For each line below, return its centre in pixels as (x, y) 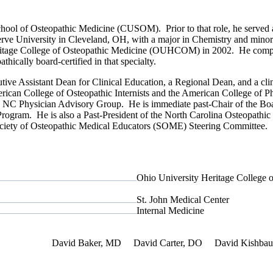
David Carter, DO (168, 243)
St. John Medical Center (183, 200)
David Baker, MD (87, 243)
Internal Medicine (170, 211)
